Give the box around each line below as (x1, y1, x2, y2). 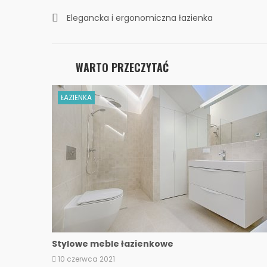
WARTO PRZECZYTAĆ (76, 59, 169, 75)
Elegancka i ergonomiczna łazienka (67, 11, 213, 24)
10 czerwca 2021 (58, 253, 115, 264)
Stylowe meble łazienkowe (52, 237, 173, 250)
